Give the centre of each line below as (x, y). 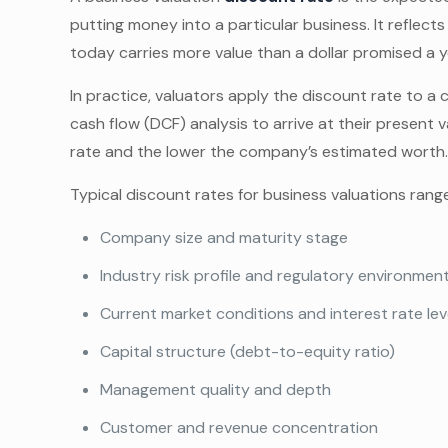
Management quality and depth (216, 389)
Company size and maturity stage (224, 237)
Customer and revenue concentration (239, 427)
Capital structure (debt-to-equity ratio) (248, 351)
